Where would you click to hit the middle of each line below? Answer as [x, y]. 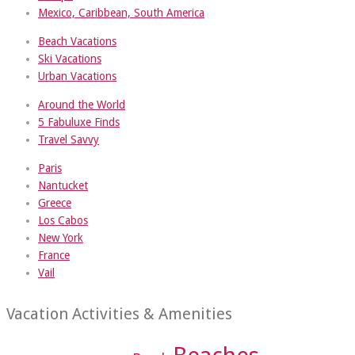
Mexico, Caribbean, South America [121, 12]
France [54, 255]
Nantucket [63, 185]
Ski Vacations [70, 58]
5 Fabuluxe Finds [79, 122]
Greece [55, 202]
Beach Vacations [77, 41]
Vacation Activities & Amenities [119, 314]
